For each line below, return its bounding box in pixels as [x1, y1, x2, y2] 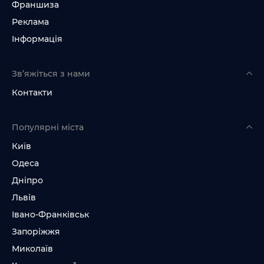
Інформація [12, 34, 62, 44]
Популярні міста [12, 122, 84, 133]
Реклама [12, 16, 49, 27]
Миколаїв [12, 243, 53, 254]
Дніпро [12, 175, 43, 186]
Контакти [12, 87, 52, 98]
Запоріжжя [12, 226, 60, 237]
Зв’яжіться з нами [12, 68, 90, 79]
